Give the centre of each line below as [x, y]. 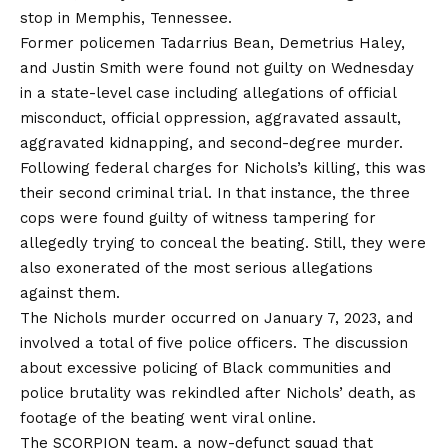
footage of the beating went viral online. [168, 417]
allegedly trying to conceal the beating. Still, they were [223, 242]
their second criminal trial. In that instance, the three [215, 192]
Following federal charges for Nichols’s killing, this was [223, 167]
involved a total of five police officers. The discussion [214, 342]
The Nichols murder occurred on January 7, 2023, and [216, 317]
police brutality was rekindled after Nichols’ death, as [218, 392]
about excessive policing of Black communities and [205, 367]
